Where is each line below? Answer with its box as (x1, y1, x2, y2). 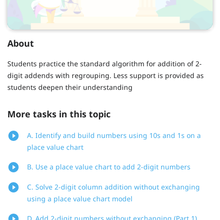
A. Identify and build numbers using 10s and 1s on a (27, 131, 201, 140)
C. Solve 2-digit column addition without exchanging (27, 182, 200, 192)
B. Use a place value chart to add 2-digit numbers (27, 162, 191, 172)
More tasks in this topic (7, 108, 110, 120)
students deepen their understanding (7, 82, 133, 92)
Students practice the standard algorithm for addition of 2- (7, 58, 202, 68)
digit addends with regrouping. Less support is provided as (7, 70, 204, 80)
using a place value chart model (27, 194, 133, 204)
